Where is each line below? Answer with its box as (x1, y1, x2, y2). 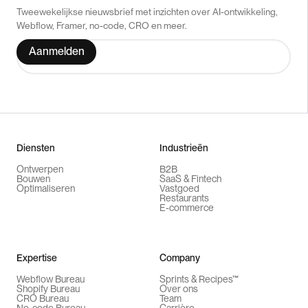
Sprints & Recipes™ (159, 273, 239, 285)
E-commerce (159, 201, 214, 213)
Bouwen (16, 173, 50, 184)
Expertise (16, 252, 57, 263)
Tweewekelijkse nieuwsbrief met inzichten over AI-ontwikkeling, (16, 5, 278, 17)
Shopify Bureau (16, 283, 80, 294)
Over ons (159, 283, 198, 294)
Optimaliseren (16, 182, 75, 194)
